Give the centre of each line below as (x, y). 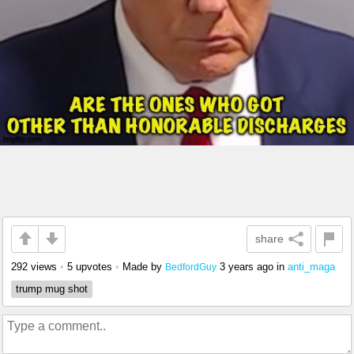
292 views (34, 266)
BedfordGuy (191, 266)
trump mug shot (52, 288)
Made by (144, 266)
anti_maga (311, 266)
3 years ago (247, 266)
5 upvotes (90, 266)
